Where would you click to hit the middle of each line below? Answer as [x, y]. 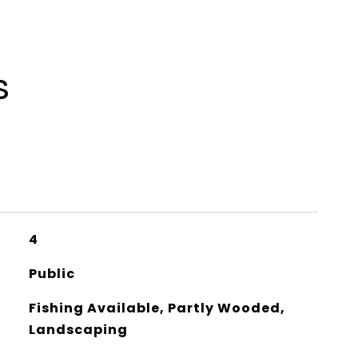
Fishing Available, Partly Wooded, [157, 308]
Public [52, 274]
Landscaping [78, 330]
